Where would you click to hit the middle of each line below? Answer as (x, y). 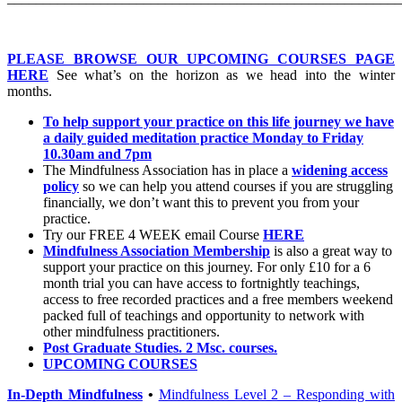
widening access (340, 170)
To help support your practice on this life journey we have (218, 121)
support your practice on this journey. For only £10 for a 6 (207, 267)
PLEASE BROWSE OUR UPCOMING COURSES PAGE (201, 58)
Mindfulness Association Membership (157, 250)
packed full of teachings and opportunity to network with (204, 315)
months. (30, 91)
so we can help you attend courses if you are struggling (238, 186)
